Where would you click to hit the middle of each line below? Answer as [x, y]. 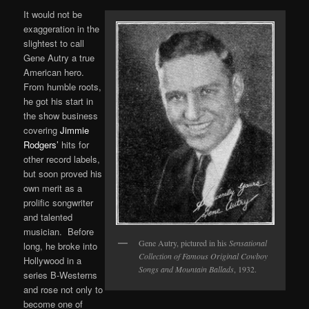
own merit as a [53, 188]
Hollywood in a [53, 260]
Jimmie [75, 130]
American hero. [56, 72]
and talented [48, 217]
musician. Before [59, 231]
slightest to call [54, 43]
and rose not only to [63, 289]
